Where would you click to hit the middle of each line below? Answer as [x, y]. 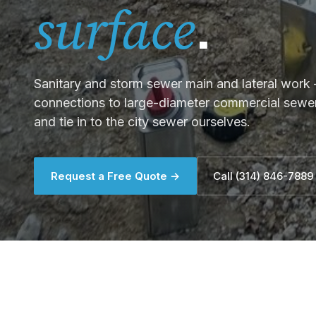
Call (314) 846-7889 [263, 176]
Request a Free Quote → [115, 176]
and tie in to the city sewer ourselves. [142, 121]
